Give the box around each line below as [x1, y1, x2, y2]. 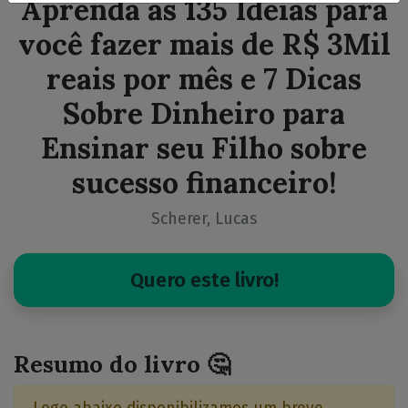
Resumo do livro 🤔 [14, 349, 230, 379]
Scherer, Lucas [151, 209, 257, 229]
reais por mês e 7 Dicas [46, 60, 362, 97]
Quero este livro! [129, 268, 279, 292]
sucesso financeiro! [71, 164, 337, 201]
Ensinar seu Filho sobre [41, 129, 367, 167]
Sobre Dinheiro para [63, 95, 345, 132]
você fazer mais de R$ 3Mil [17, 25, 391, 63]
